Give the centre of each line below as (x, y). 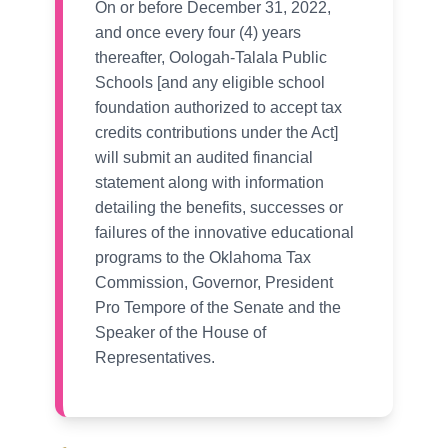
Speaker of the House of (180, 333)
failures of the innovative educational (224, 233)
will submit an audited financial (204, 158)
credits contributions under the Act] (216, 133)
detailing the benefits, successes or (219, 208)
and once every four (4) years (198, 33)
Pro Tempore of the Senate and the (218, 308)
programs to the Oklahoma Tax (203, 258)
